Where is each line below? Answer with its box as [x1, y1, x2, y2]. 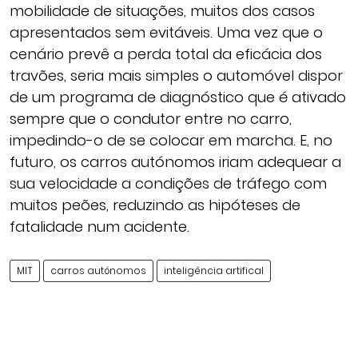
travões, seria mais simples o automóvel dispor [10, 66, 343, 86]
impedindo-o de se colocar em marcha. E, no [10, 130, 332, 150]
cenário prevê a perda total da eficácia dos [10, 44, 322, 64]
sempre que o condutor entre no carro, [10, 109, 292, 129]
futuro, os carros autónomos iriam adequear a [10, 152, 341, 172]
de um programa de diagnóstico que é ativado [10, 87, 346, 107]
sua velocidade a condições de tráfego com [10, 173, 327, 193]
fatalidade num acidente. [10, 217, 189, 237]
